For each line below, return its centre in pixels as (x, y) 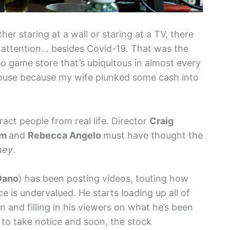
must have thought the (153, 135)
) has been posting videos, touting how (103, 179)
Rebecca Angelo (65, 135)
